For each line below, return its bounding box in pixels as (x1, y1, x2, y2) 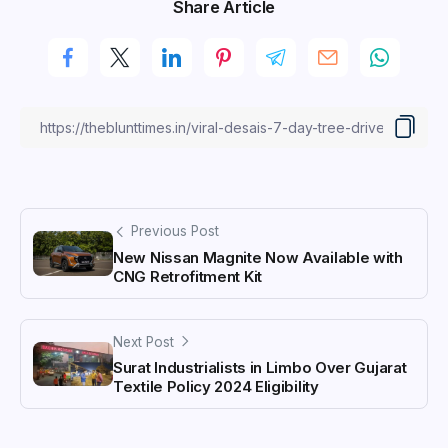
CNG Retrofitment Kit (113, 266, 262, 286)
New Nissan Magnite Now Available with (113, 247, 403, 267)
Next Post (113, 333, 174, 350)
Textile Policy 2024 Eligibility (113, 377, 319, 397)
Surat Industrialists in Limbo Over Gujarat (113, 358, 407, 378)
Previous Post (131, 222, 219, 239)
